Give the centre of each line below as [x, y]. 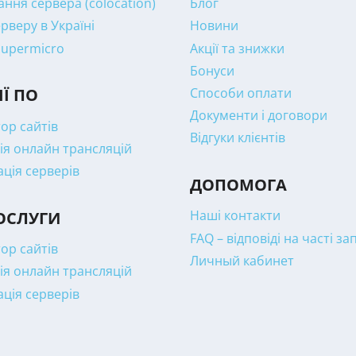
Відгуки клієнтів [238, 138]
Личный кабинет [242, 260]
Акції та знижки [237, 48]
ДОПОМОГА [238, 184]
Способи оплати [241, 93]
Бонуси [212, 70]
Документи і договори [259, 115]
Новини [214, 26]
